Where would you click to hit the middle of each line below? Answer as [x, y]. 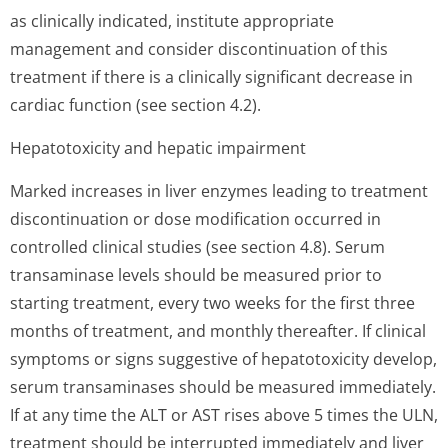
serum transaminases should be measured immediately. [223, 387]
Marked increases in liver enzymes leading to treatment [219, 191]
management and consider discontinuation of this [199, 49]
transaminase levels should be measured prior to [196, 275]
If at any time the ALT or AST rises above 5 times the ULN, [224, 415]
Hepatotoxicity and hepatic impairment [158, 148]
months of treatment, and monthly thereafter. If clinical [218, 331]
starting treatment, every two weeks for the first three [212, 303]
